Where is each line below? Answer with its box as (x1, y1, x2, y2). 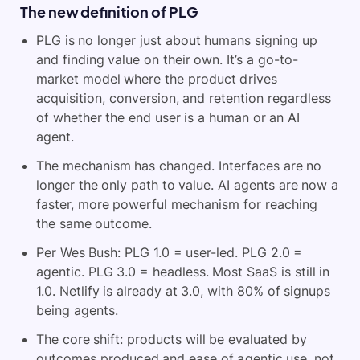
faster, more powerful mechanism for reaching (36, 195, 317, 212)
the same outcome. (36, 215, 153, 231)
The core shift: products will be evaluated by (36, 330, 307, 347)
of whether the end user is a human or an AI (36, 108, 300, 125)
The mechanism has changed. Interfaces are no (36, 157, 322, 174)
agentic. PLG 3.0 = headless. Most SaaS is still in (36, 263, 330, 280)
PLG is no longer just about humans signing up (36, 31, 317, 48)
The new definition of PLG (20, 2, 198, 21)
